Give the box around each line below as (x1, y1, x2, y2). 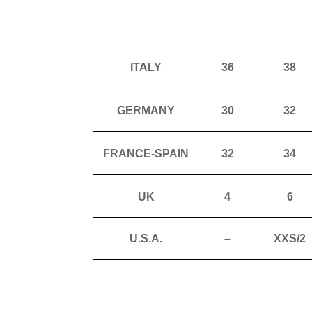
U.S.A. (130, 232, 163, 244)
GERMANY (117, 104, 175, 116)
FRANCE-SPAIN (103, 147, 189, 159)
